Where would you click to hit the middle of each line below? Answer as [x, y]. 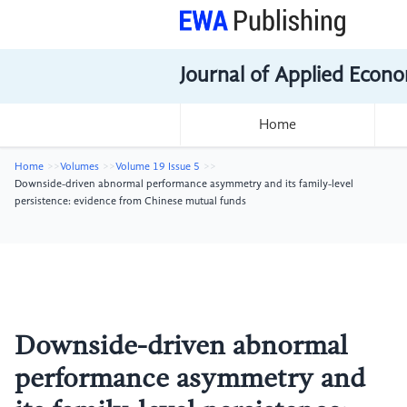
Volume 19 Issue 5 [158, 167]
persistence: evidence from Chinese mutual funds [130, 202]
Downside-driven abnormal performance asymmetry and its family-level [184, 184]
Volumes [79, 167]
